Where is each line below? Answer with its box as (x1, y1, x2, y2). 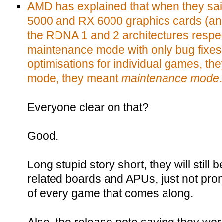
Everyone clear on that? (27, 101, 149, 113)
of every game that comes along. (27, 187, 193, 200)
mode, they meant (27, 72, 121, 85)
